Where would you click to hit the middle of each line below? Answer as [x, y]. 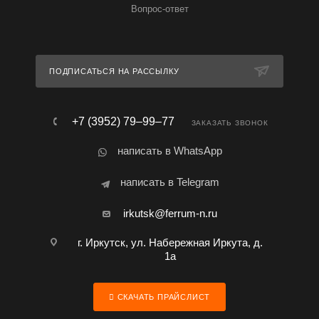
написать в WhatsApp [170, 151]
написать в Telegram [170, 182]
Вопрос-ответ [159, 9]
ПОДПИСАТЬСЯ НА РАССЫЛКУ [114, 71]
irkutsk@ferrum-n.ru [170, 213]
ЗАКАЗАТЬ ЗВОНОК [230, 123]
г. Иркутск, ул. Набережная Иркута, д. [170, 242]
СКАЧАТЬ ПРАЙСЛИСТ [162, 297]
